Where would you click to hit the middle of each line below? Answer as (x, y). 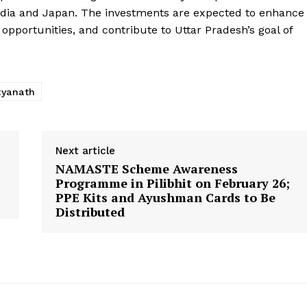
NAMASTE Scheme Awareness (146, 169)
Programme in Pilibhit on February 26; (172, 183)
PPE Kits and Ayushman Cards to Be (165, 198)
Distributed (90, 212)
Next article (85, 151)
